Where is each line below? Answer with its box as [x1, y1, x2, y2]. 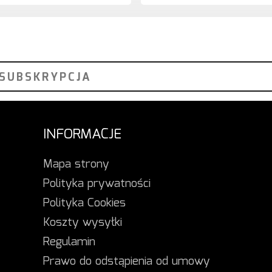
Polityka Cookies [42, 194, 126, 212]
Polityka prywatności [42, 174, 151, 193]
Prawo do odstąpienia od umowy [42, 252, 210, 271]
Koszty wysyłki [42, 213, 122, 232]
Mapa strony [42, 155, 109, 174]
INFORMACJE [42, 123, 121, 146]
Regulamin [42, 233, 95, 251]
